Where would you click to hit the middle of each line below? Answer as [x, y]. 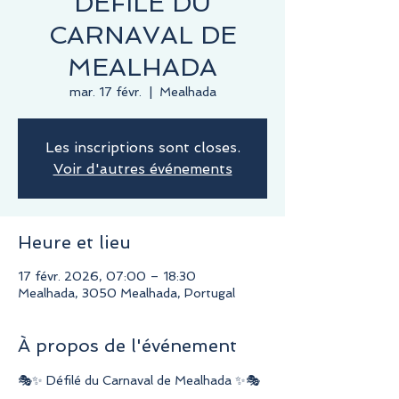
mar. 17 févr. [105, 91]
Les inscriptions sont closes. [142, 147]
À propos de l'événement [127, 345]
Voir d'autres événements [142, 168]
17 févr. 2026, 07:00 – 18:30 [107, 276]
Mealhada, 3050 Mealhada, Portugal [126, 293]
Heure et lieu [74, 242]
